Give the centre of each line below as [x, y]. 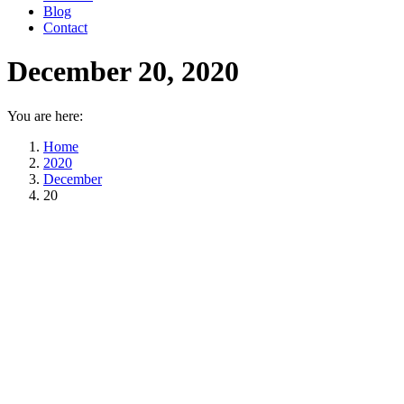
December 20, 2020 [123, 72]
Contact [65, 28]
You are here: [45, 115]
